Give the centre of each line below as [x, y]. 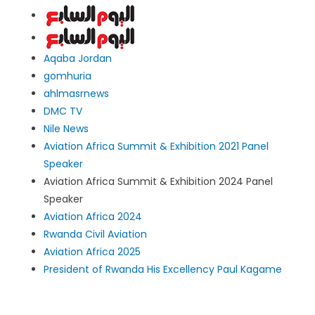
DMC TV [63, 111]
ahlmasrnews [76, 94]
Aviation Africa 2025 [92, 252]
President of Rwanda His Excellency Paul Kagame [164, 269]
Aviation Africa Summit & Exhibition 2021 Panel [156, 146]
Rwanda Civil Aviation [95, 234]
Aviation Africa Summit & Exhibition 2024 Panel [158, 181]
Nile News [66, 129]
